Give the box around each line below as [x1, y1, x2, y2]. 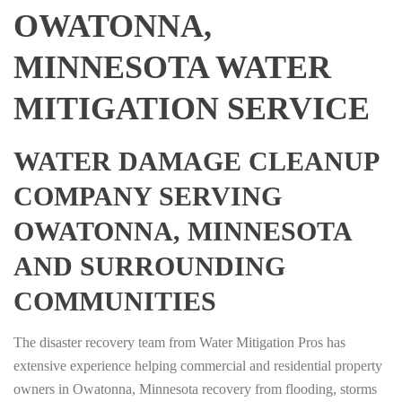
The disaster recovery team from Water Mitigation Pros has [13, 335, 345, 351]
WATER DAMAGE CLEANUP [13, 146, 378, 177]
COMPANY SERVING [13, 181, 282, 212]
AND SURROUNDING [13, 251, 285, 282]
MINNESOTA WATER [13, 49, 331, 86]
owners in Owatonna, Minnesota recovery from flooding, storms [13, 381, 377, 398]
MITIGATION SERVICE [13, 91, 370, 127]
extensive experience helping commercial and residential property [13, 358, 382, 374]
